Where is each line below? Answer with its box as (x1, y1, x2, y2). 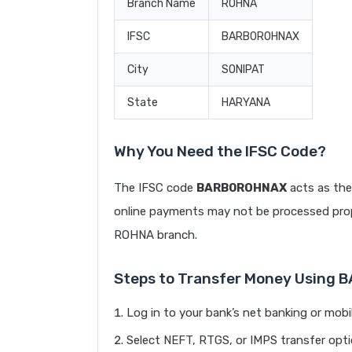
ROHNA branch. (114, 228, 197, 243)
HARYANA (222, 96, 270, 110)
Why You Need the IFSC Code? (114, 142, 326, 161)
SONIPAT (222, 63, 265, 77)
